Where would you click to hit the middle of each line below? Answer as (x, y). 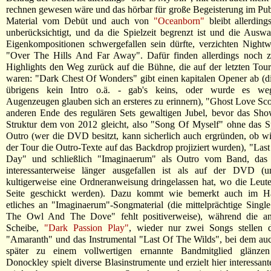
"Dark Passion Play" (86, 228)
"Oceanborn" (179, 21)
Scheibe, (25, 228)
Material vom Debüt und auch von (80, 21)
